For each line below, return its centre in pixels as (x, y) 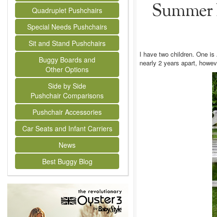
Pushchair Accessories (67, 112)
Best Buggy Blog (67, 161)
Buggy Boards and (67, 60)
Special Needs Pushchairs (67, 27)
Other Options (67, 69)
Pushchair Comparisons (67, 95)
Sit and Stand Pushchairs (67, 43)
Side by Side (67, 86)
